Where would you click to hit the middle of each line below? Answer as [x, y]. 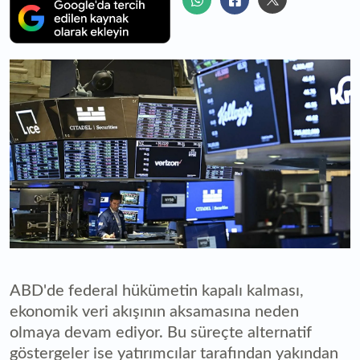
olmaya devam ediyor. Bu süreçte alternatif [161, 332]
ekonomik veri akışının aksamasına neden [154, 311]
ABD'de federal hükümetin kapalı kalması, [157, 290]
